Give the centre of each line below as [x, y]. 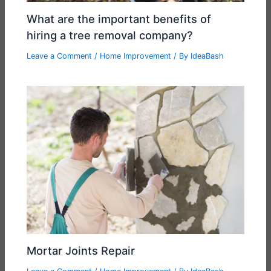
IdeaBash [207, 56]
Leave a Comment [60, 56]
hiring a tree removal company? [110, 35]
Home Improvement [136, 56]
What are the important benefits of [119, 18]
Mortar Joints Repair [81, 251]
